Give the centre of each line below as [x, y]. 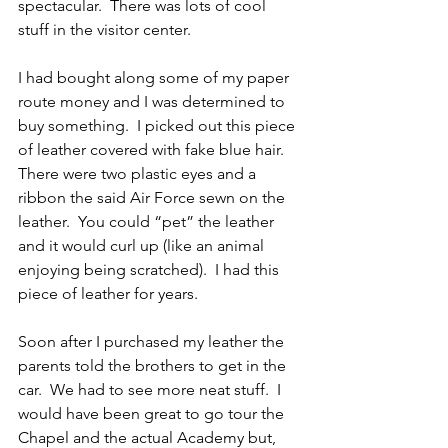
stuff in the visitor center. [104, 30]
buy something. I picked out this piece [158, 126]
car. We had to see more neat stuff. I [151, 390]
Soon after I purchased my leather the [153, 342]
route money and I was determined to [153, 102]
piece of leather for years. [108, 294]
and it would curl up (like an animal [143, 246]
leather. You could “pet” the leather [148, 222]
